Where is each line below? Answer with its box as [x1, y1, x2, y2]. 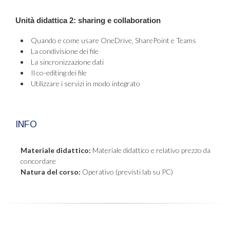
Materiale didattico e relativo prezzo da [91, 145, 210, 155]
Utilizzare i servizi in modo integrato [31, 79, 140, 88]
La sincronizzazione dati [31, 57, 104, 66]
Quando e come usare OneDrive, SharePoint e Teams [31, 35, 196, 45]
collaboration [113, 15, 161, 25]
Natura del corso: [21, 167, 81, 176]
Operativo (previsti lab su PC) [81, 167, 173, 176]
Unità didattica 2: [15, 15, 78, 25]
